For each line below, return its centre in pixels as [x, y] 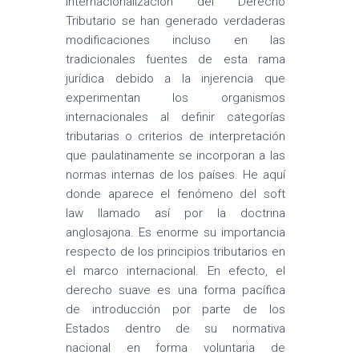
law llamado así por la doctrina [175, 213]
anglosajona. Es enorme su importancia [175, 232]
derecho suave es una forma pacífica [175, 290]
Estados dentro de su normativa [175, 329]
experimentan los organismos [175, 98]
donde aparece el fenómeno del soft [175, 194]
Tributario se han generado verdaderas [175, 21]
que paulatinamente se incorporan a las [175, 155]
